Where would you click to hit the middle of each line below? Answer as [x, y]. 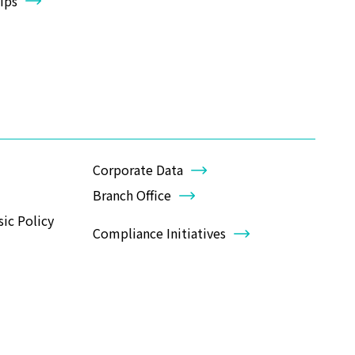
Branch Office [132, 195]
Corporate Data [138, 170]
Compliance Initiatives [159, 233]
